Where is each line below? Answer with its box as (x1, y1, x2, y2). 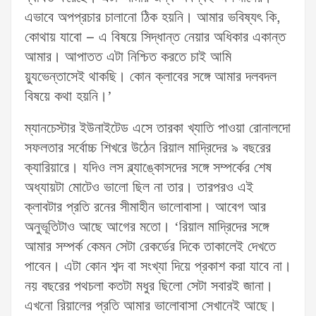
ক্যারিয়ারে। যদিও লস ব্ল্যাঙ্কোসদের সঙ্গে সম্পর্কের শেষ (25, 158, 272, 178)
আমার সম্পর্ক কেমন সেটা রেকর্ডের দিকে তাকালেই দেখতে (25, 237, 276, 257)
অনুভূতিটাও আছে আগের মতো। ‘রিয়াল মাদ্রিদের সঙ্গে (25, 217, 269, 238)
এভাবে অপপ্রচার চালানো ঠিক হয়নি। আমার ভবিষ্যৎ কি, (25, 8, 281, 28)
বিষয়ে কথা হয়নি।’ (25, 87, 112, 107)
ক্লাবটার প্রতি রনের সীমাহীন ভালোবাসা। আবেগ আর (25, 197, 266, 218)
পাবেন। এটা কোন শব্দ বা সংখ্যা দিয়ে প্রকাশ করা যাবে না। (25, 257, 291, 277)
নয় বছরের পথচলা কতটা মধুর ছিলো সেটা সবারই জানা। (25, 276, 273, 297)
